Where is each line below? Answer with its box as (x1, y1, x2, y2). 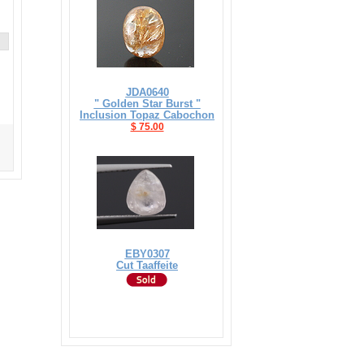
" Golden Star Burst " (93, 97, 201, 110)
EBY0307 (124, 248, 170, 260)
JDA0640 (125, 86, 169, 98)
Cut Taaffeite (116, 259, 178, 271)
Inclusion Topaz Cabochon (80, 109, 214, 121)
